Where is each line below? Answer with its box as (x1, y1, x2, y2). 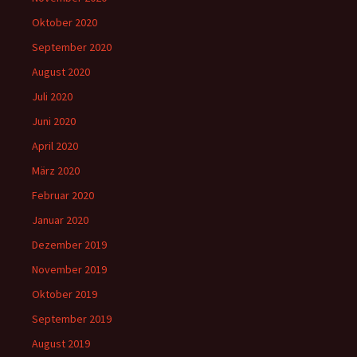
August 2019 (32, 336, 90, 351)
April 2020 (32, 139, 78, 153)
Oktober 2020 (32, 15, 97, 29)
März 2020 (32, 163, 80, 178)
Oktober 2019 (32, 287, 97, 301)
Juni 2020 (32, 114, 76, 128)
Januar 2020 (32, 213, 88, 227)
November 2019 (32, 262, 107, 277)
